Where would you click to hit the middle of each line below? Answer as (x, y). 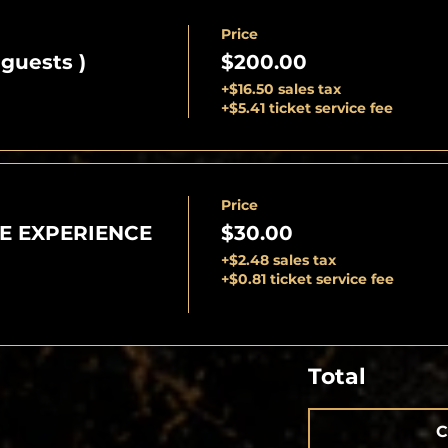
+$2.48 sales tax (278, 259)
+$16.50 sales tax (280, 88)
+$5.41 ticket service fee (306, 107)
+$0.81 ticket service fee (307, 278)
